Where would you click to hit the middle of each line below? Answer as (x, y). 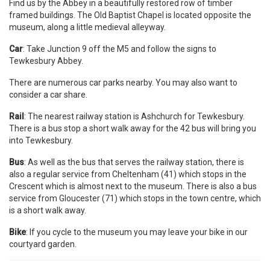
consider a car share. (48, 95)
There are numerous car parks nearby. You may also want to (123, 83)
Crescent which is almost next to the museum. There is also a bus (133, 187)
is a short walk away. (48, 211)
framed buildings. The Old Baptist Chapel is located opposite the (130, 15)
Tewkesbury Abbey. (46, 61)
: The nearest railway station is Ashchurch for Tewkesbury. (134, 117)
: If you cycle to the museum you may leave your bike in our (137, 232)
